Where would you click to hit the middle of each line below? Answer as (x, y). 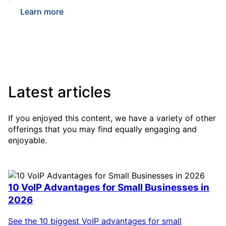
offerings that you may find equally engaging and (102, 129)
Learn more (42, 11)
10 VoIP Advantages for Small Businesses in (109, 187)
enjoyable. (27, 140)
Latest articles (60, 92)
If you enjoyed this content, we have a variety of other (112, 118)
